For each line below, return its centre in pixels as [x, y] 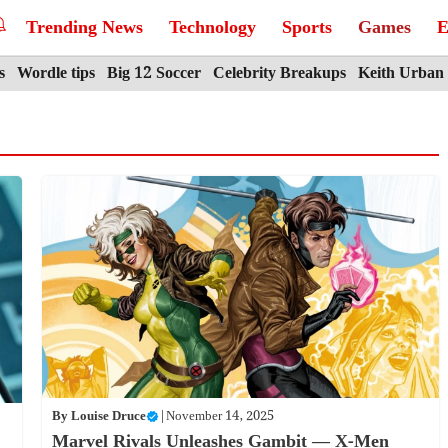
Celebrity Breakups [279, 73]
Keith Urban [401, 73]
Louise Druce [108, 416]
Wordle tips [56, 73]
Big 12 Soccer [154, 73]
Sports [307, 27]
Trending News [84, 27]
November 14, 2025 [219, 416]
